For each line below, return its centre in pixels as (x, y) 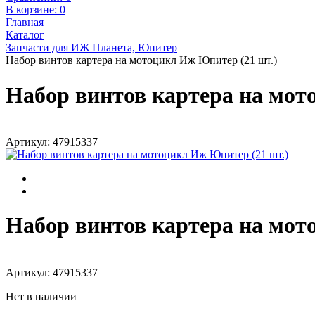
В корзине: (33, 10)
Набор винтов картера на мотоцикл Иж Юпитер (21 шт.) (141, 60)
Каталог (25, 35)
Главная (25, 22)
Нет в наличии (41, 296)
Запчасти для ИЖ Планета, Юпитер (91, 48)
